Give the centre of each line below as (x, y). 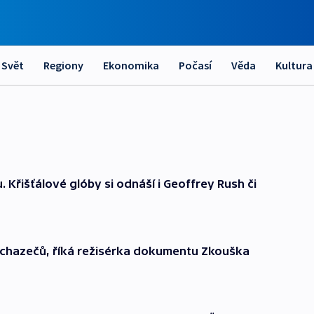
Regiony (63, 65)
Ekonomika (131, 65)
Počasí (195, 65)
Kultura (294, 65)
